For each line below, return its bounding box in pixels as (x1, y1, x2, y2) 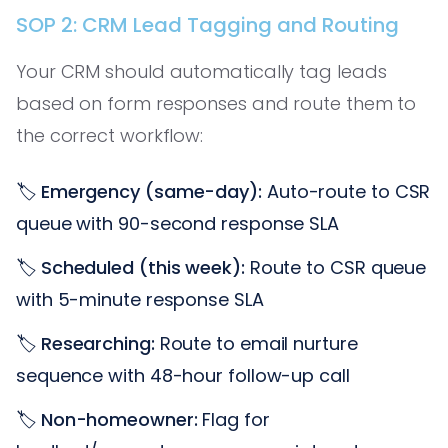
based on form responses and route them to (16, 90, 417, 116)
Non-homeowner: (40, 406, 198, 432)
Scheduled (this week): (40, 254, 245, 280)
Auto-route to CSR (261, 178, 431, 204)
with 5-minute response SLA (16, 286, 264, 312)
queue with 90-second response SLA (16, 210, 340, 236)
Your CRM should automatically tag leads (16, 58, 387, 84)
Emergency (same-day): (40, 178, 262, 204)
